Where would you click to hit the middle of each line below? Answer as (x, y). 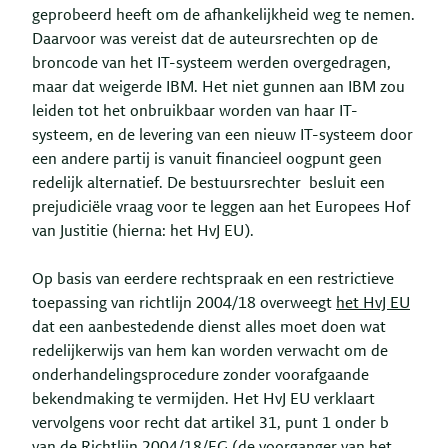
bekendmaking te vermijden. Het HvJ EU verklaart (203, 399)
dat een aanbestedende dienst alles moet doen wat (209, 327)
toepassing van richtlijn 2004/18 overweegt (184, 303)
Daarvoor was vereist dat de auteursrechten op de (205, 39)
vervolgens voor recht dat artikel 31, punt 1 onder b (210, 423)
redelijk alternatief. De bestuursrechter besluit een (208, 183)
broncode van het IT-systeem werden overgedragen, (211, 63)
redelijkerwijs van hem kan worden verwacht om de (210, 351)
